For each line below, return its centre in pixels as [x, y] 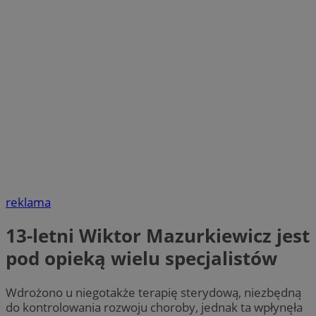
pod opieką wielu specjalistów [141, 259]
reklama [28, 202]
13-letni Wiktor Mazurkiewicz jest [158, 236]
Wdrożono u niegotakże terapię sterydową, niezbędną [153, 292]
